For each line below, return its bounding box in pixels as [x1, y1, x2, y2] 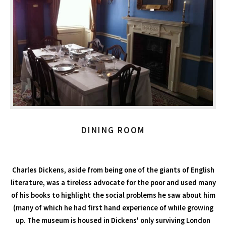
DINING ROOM [81, 124, 145, 136]
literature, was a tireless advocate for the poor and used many [10, 178, 216, 187]
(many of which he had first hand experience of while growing [13, 203, 213, 212]
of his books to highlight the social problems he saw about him [11, 190, 215, 200]
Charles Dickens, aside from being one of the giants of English [12, 165, 214, 175]
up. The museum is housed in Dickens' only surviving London [16, 215, 210, 225]
